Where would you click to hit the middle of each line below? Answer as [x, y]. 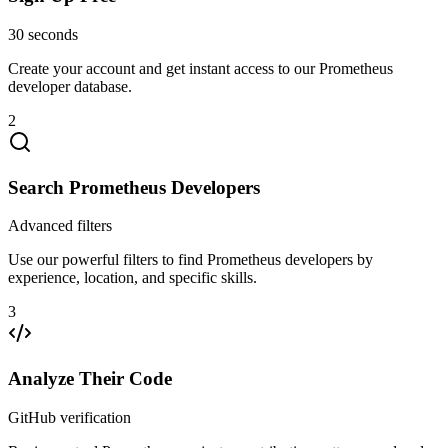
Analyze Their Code [90, 379]
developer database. [70, 86]
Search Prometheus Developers [134, 187]
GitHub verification [69, 417]
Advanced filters [60, 226]
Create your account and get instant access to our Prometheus [200, 68]
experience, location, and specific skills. [132, 278]
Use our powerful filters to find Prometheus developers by [190, 260]
